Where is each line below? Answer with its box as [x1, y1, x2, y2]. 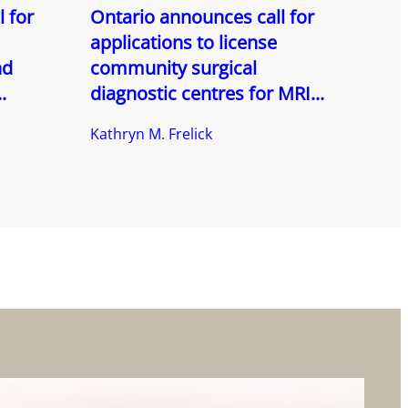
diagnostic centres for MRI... [89, 81, 324, 107]
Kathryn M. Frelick [89, 124, 212, 145]
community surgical [89, 56, 257, 81]
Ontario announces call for [89, 5, 314, 30]
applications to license [89, 30, 277, 56]
